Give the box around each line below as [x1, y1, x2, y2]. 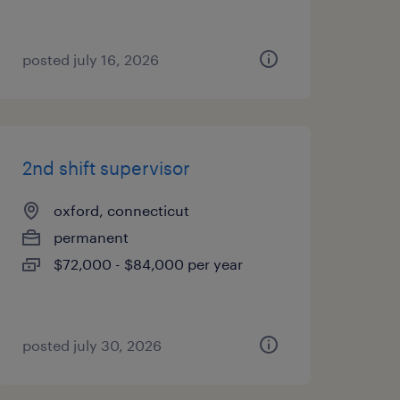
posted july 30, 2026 [21, 337, 162, 354]
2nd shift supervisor [21, 157, 190, 179]
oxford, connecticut [53, 202, 189, 219]
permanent [53, 229, 129, 246]
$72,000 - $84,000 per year [53, 255, 243, 272]
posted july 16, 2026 [21, 51, 159, 68]
